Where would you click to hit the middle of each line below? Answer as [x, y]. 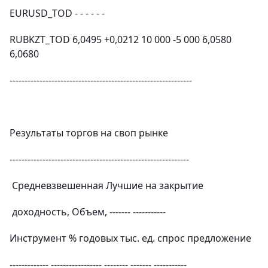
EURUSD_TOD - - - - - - [57, 13]
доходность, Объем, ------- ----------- [88, 212]
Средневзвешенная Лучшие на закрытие [106, 185]
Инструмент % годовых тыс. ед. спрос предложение [130, 238]
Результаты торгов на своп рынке [89, 133]
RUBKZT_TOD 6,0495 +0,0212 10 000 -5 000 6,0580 [121, 39]
